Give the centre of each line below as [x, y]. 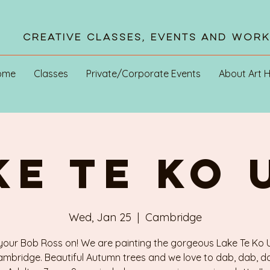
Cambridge [173, 217]
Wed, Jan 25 [100, 217]
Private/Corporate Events [143, 73]
